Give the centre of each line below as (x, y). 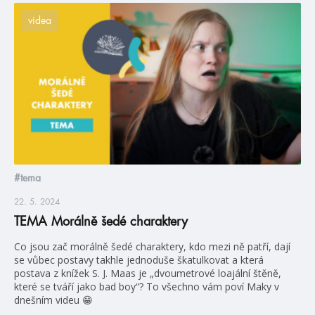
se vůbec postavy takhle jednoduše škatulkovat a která (139, 259)
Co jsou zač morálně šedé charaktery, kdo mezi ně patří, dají (152, 246)
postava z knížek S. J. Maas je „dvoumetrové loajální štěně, (148, 273)
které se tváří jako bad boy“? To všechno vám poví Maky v (147, 286)
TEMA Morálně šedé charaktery (101, 221)
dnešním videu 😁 (53, 300)
